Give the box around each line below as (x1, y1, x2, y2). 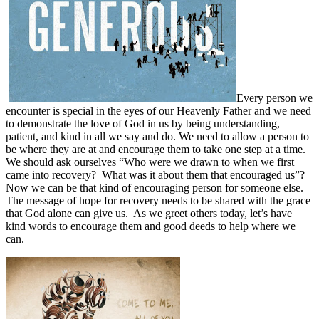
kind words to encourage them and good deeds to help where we (6, 219, 296, 232)
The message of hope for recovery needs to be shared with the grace (6, 194, 310, 206)
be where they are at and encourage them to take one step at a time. (6, 142, 305, 155)
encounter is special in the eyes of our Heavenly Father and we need (6, 104, 311, 117)
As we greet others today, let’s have (133, 206, 292, 219)
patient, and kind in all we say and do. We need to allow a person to (6, 130, 309, 142)
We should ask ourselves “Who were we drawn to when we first (6, 155, 294, 168)
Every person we (236, 91, 313, 104)
